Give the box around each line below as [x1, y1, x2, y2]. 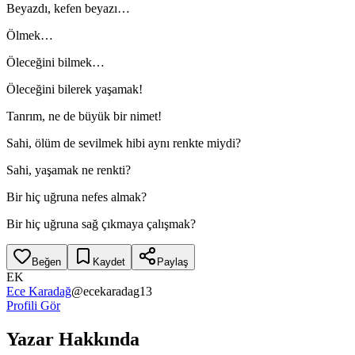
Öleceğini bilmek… [6, 55, 105, 69]
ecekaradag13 [83, 284, 152, 298]
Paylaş [157, 255, 189, 268]
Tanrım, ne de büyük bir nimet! [6, 109, 162, 123]
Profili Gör [6, 298, 60, 312]
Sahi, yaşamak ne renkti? [6, 162, 131, 177]
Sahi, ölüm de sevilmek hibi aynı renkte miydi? [6, 136, 241, 150]
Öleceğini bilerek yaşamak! [6, 82, 143, 96]
